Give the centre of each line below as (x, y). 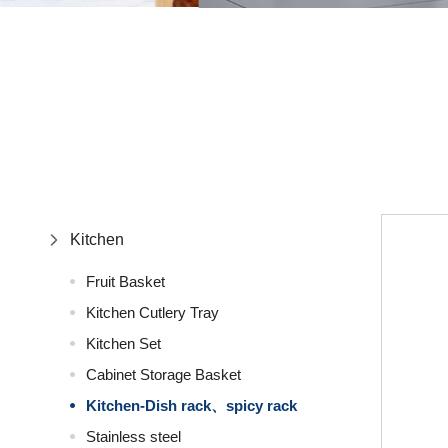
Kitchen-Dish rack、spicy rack (192, 406)
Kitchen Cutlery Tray (153, 313)
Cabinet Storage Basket (164, 375)
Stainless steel (134, 437)
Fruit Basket (126, 282)
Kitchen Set (124, 344)
